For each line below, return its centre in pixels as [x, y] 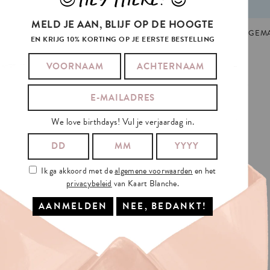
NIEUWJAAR [160, 33]
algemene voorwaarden [154, 171]
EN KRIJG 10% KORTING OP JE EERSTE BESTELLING [123, 39]
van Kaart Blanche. [145, 183]
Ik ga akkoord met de [78, 171]
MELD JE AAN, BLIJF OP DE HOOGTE [123, 24]
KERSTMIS [111, 33]
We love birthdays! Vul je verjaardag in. [123, 122]
